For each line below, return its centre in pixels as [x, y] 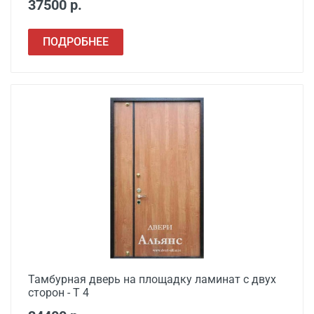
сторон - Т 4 [59, 293]
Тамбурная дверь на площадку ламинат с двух [152, 279]
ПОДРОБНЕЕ [76, 42]
